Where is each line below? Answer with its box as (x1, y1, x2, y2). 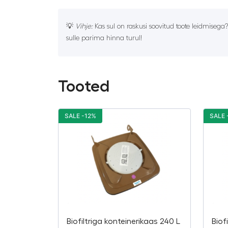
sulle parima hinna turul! (66, 35, 142, 42)
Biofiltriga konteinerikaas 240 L (67, 217, 180, 225)
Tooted (58, 78, 109, 95)
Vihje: (75, 23, 93, 31)
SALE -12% (65, 112, 96, 120)
